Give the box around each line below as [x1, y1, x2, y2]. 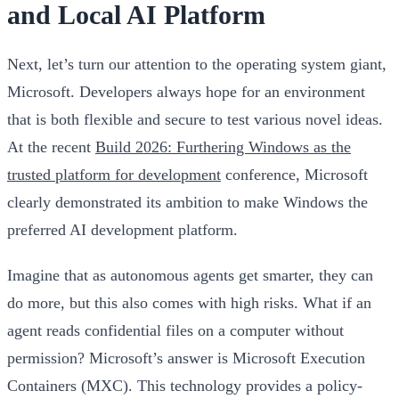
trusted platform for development [7, 165, 221, 183]
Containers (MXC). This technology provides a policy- [7, 376, 362, 395]
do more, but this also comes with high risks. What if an [7, 293, 371, 312]
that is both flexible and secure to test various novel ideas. [7, 110, 383, 128]
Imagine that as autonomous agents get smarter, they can [7, 265, 373, 284]
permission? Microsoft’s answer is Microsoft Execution [7, 348, 365, 367]
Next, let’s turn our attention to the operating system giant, [7, 54, 387, 73]
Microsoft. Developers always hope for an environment [7, 82, 365, 101]
